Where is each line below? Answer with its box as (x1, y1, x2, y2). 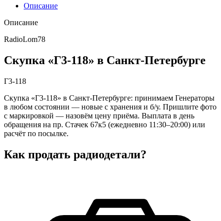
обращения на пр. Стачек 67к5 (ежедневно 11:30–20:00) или (4, 120, 205, 129)
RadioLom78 (4, 35, 45, 43)
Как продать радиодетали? (4, 147, 147, 161)
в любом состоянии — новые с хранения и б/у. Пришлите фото (4, 102, 217, 111)
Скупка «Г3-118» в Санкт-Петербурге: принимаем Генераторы (4, 93, 215, 102)
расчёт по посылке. (4, 129, 69, 138)
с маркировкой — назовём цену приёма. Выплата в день (4, 111, 194, 120)
